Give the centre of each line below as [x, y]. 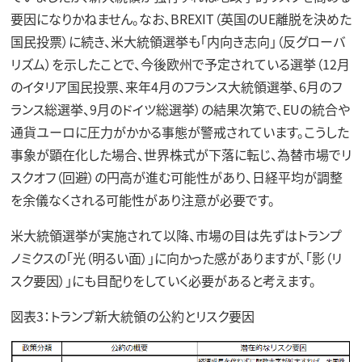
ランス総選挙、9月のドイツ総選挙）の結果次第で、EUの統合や [180, 109]
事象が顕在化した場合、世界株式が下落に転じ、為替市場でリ [181, 154]
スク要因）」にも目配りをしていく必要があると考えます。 [169, 280]
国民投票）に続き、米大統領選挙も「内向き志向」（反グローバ [177, 41]
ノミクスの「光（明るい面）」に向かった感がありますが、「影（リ [176, 257]
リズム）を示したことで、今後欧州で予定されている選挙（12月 [180, 63]
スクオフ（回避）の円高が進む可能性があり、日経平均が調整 [176, 177]
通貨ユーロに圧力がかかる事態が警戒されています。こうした [179, 131]
